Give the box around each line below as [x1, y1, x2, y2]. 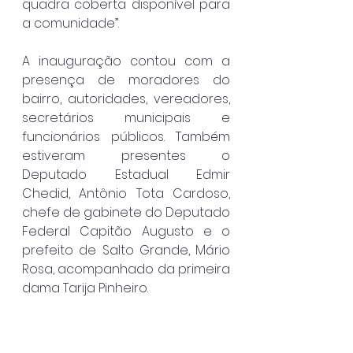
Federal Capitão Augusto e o [22, 221, 230, 240]
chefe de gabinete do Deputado [22, 203, 230, 221]
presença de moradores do [22, 70, 230, 89]
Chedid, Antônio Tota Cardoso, [22, 184, 230, 203]
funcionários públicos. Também [22, 127, 230, 146]
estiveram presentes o [22, 146, 230, 165]
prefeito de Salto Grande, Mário [22, 240, 230, 259]
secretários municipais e [22, 108, 230, 127]
